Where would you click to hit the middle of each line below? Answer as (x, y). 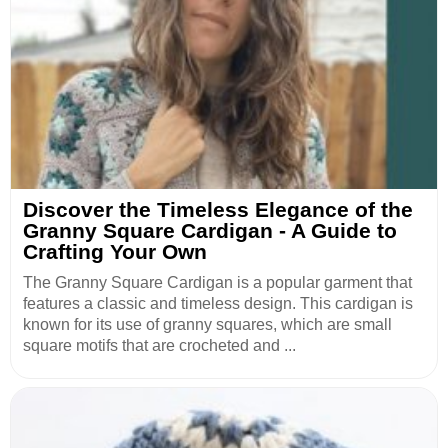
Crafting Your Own (115, 252)
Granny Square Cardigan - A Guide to (210, 231)
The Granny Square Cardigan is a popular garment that (217, 283)
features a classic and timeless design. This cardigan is (218, 304)
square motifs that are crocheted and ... (159, 346)
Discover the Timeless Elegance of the (218, 210)
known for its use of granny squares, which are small (207, 325)
